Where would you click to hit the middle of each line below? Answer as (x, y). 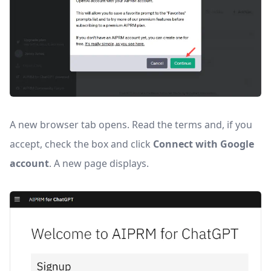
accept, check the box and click (81, 144)
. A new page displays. (99, 163)
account (29, 163)
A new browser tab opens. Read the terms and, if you (131, 124)
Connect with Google (204, 144)
